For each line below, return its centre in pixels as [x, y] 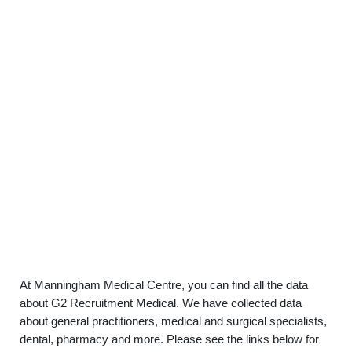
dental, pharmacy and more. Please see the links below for [169, 339]
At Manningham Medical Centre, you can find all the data [164, 285]
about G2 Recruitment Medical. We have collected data [161, 303]
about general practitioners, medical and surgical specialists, [173, 321]
